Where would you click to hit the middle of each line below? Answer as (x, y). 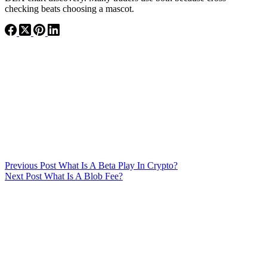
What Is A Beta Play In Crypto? (118, 165)
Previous (22, 165)
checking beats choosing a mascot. (69, 8)
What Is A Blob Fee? (83, 176)
